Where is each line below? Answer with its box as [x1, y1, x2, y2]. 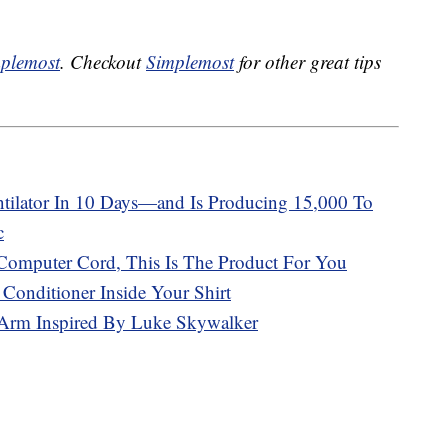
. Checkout [60, 49, 146, 75]
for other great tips [234, 49, 381, 75]
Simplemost [146, 49, 234, 75]
